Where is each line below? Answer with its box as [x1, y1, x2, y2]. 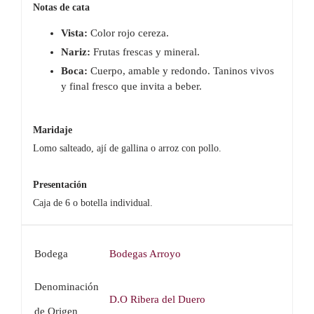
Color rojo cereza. [87, 27, 169, 39]
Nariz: [60, 46, 90, 57]
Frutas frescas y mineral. [90, 46, 200, 57]
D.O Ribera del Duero [109, 293, 205, 305]
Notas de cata [32, 1, 90, 13]
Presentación [32, 179, 87, 190]
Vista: [60, 27, 88, 39]
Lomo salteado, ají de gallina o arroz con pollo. [32, 142, 221, 153]
